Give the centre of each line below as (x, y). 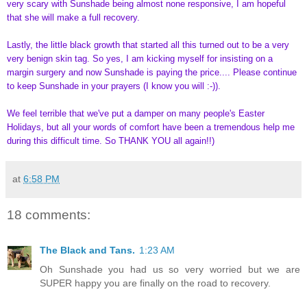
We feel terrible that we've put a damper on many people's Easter (136, 113)
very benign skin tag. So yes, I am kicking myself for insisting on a (140, 58)
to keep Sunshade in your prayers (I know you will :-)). (114, 86)
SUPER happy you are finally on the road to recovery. (155, 283)
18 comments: (49, 214)
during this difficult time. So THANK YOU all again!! (109, 140)
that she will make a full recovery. (73, 17)
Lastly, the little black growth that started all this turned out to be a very (148, 45)
